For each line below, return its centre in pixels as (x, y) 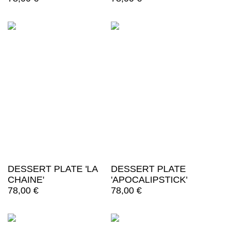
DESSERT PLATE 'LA (53, 169)
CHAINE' (26, 180)
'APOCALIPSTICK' (149, 180)
